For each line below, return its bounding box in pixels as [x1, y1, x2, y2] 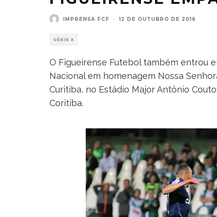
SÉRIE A [53, 37, 74, 42]
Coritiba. [49, 98, 83, 108]
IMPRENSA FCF [63, 15, 109, 22]
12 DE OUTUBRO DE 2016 [119, 15, 196, 22]
